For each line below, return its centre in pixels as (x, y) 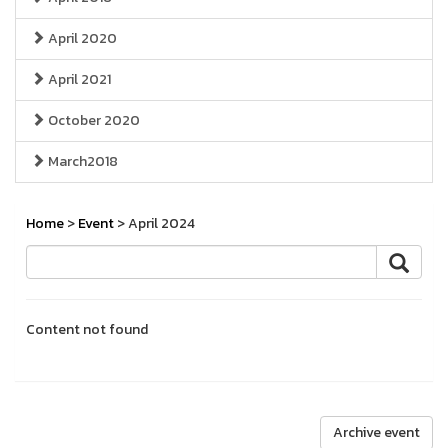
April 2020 (81, 38)
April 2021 (78, 79)
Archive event (376, 432)
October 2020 (92, 120)
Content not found (87, 329)
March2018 (81, 161)
